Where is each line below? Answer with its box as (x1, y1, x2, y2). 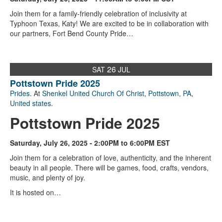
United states (10, 98, 51, 109)
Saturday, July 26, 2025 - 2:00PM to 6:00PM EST (10, 138, 170, 148)
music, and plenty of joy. (10, 172, 85, 183)
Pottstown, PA (148, 88, 191, 99)
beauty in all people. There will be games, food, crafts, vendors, (10, 163, 209, 173)
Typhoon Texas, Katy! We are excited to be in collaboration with (10, 18, 209, 29)
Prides (10, 88, 30, 99)
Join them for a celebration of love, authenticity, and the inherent (10, 153, 211, 163)
